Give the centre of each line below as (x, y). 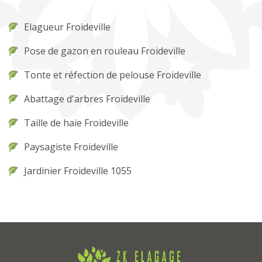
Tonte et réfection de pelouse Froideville (113, 75)
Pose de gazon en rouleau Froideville (105, 51)
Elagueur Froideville (67, 27)
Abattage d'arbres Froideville (87, 99)
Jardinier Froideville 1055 (78, 171)
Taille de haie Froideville (76, 123)
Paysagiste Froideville (71, 147)
